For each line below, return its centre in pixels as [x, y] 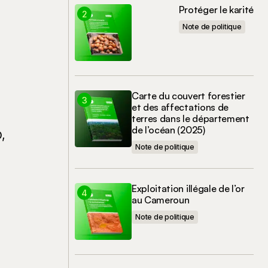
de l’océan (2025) [168, 130]
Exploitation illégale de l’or [188, 188]
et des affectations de [180, 107]
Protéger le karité [216, 10]
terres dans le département [191, 118]
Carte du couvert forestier [188, 96]
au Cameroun [161, 200]
